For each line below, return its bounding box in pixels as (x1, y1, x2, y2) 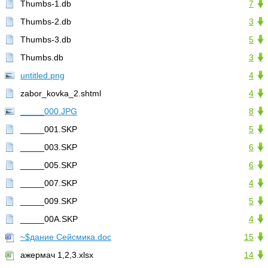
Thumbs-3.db (20, 35, 71, 45)
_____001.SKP (20, 124, 77, 135)
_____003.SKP (20, 142, 77, 153)
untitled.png (20, 71, 65, 81)
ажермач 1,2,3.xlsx (20, 250, 93, 260)
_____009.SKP (20, 196, 77, 206)
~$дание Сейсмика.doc (20, 232, 111, 242)
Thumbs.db (20, 53, 63, 63)
